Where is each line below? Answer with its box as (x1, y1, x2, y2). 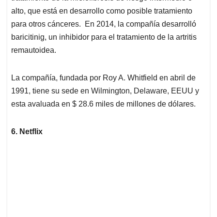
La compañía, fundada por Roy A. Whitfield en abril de (11, 73, 196, 82)
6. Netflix (11, 127, 43, 136)
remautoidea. (11, 46, 56, 54)
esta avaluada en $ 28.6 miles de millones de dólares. (11, 99, 196, 108)
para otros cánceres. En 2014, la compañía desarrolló (11, 19, 196, 28)
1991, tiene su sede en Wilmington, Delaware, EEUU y (11, 86, 199, 95)
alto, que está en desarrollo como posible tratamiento (11, 6, 192, 15)
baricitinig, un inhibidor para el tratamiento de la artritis (11, 32, 197, 41)
